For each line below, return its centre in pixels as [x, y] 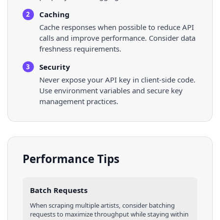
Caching [54, 14]
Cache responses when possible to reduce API [116, 27]
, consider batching [147, 206]
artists [110, 206]
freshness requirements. [80, 48]
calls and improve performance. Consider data [117, 38]
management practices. [79, 101]
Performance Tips [71, 159]
